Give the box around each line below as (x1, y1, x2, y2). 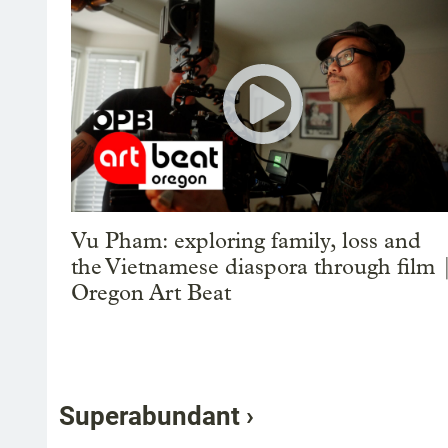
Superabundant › (59, 400, 254, 431)
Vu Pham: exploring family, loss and (71, 227, 421, 254)
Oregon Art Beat (71, 279, 231, 306)
